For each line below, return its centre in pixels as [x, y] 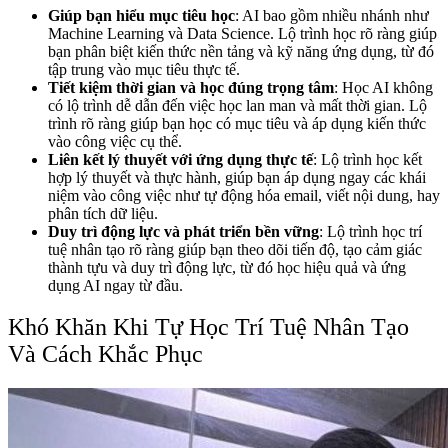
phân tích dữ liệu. [103, 213]
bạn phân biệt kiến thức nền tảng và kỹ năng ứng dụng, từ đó [241, 51]
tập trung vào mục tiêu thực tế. [144, 69]
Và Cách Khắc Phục [105, 354]
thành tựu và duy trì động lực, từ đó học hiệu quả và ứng [227, 267]
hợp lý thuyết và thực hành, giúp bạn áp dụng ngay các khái [237, 177]
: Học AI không [383, 87]
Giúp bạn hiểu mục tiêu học [141, 15]
